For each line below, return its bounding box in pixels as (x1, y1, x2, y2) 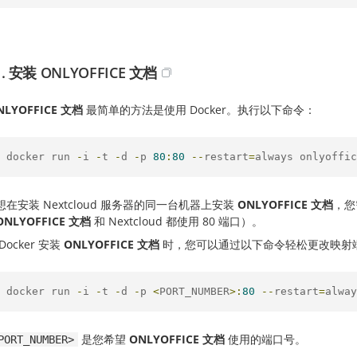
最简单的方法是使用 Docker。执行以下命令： (83, 102, 316, 117)
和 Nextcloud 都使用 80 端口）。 (91, 214, 263, 229)
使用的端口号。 (225, 331, 306, 347)
